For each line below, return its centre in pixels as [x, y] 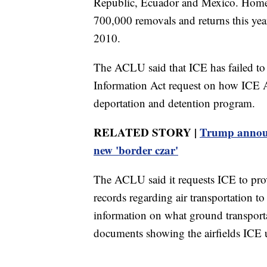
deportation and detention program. [174, 103]
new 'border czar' [136, 150]
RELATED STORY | [147, 132]
